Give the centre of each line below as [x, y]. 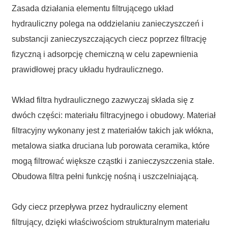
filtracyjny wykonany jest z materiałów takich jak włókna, [112, 130]
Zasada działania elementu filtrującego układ [92, 8]
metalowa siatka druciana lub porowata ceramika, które [110, 146]
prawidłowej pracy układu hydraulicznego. [87, 69]
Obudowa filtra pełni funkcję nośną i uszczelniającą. [105, 176]
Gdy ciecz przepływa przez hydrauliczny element [99, 207]
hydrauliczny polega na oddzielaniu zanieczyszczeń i [107, 23]
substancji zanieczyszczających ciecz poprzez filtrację [109, 39]
